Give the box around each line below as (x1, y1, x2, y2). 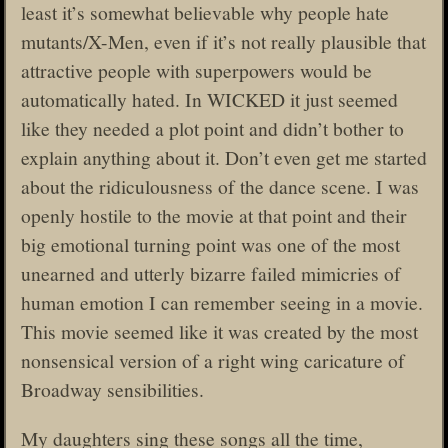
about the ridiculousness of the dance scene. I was (21, 173, 419, 200)
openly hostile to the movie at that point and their (21, 202, 407, 229)
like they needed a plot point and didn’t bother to (21, 115, 404, 142)
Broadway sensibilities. (21, 376, 204, 403)
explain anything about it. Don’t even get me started (21, 144, 427, 171)
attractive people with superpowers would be (21, 57, 372, 84)
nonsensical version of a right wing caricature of (21, 347, 405, 374)
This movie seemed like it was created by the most (21, 318, 418, 345)
